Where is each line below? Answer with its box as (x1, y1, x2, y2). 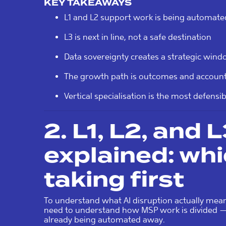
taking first (44, 167, 184, 192)
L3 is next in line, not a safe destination (64, 32, 211, 42)
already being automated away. (44, 214, 165, 224)
